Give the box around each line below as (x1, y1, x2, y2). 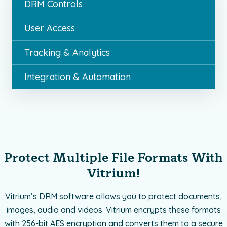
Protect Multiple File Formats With (4, 147, 223, 168)
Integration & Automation (24, 71, 131, 83)
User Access (24, 22, 75, 34)
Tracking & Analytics (24, 47, 110, 59)
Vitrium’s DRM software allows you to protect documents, (5, 191, 222, 202)
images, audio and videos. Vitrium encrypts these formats (6, 205, 221, 215)
